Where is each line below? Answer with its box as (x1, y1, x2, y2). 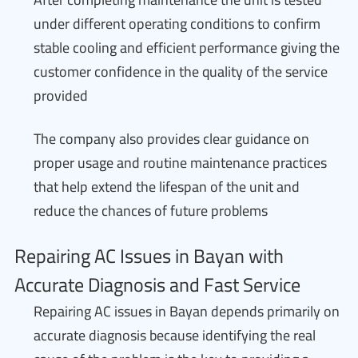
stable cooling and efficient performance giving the (34, 34, 340, 61)
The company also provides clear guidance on (34, 125, 309, 152)
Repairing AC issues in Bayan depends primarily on (34, 298, 340, 324)
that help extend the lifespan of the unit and (34, 173, 300, 200)
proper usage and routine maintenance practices (34, 149, 327, 176)
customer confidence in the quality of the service (34, 58, 328, 85)
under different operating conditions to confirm (34, 10, 320, 37)
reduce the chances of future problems (34, 197, 268, 224)
